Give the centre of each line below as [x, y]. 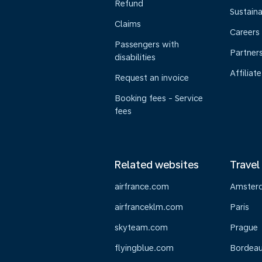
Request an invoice [152, 78]
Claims [128, 24]
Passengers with [147, 44]
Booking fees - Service [159, 98]
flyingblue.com [144, 248]
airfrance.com [142, 187]
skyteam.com [141, 227]
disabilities [135, 57]
